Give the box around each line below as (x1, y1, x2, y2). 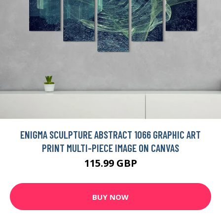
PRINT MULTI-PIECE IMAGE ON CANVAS (42, 142, 179, 154)
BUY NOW (92, 191, 129, 202)
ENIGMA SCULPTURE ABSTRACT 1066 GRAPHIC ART (20, 128, 201, 141)
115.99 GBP (84, 156, 137, 170)
